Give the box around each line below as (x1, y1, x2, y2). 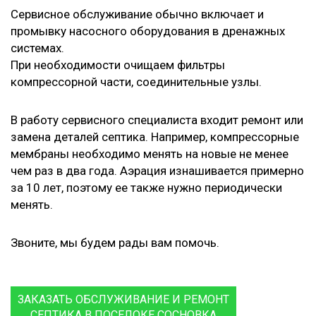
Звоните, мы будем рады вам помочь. (11, 235, 219, 250)
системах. (11, 40, 64, 55)
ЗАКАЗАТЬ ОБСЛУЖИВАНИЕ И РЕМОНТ (18, 292, 229, 306)
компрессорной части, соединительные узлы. (11, 74, 262, 89)
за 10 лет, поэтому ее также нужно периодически (11, 180, 282, 195)
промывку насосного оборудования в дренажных (11, 23, 285, 38)
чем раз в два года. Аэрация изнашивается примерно (11, 163, 304, 178)
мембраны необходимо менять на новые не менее (11, 146, 288, 161)
